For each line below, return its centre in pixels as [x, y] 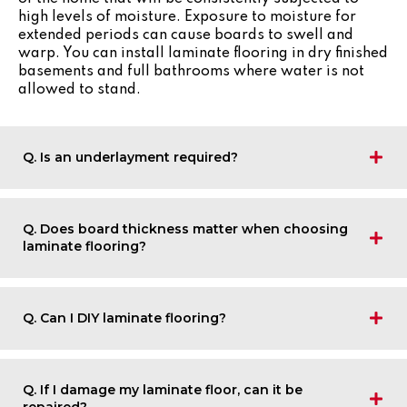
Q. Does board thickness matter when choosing [185, 228]
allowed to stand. [79, 89]
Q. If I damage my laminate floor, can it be [163, 389]
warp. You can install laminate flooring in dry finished [203, 53]
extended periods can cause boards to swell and [186, 35]
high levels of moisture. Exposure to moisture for [187, 17]
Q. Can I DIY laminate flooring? [124, 318]
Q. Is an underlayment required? [130, 157]
